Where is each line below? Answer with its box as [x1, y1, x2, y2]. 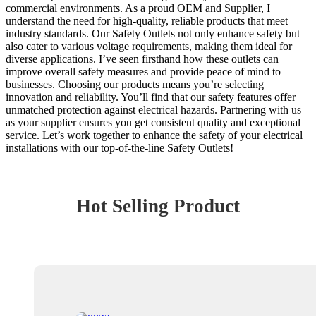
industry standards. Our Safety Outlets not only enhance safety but [6, 27, 300, 39]
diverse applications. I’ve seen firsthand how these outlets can [6, 52, 279, 65]
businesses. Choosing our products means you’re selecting [6, 78, 264, 90]
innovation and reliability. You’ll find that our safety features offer [6, 90, 296, 103]
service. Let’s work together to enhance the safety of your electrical [6, 128, 303, 141]
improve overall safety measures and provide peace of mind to [6, 65, 281, 78]
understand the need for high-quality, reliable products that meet [6, 14, 288, 27]
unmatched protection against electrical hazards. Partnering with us [6, 103, 301, 116]
